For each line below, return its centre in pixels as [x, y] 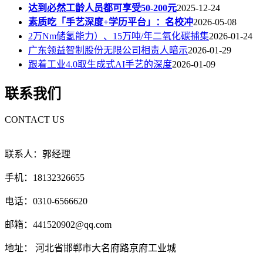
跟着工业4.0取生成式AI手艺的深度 [100, 65]
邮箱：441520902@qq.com [58, 225]
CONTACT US [35, 120]
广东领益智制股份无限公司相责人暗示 [108, 50]
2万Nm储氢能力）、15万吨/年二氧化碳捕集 [119, 36]
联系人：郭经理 [38, 154]
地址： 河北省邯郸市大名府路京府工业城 [90, 248]
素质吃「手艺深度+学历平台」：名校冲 [111, 22]
